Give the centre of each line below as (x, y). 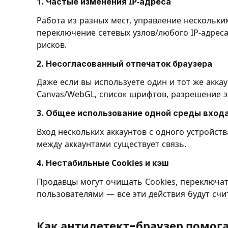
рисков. (52, 45)
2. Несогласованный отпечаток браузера (124, 63)
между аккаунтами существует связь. (111, 144)
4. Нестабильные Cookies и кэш (103, 163)
